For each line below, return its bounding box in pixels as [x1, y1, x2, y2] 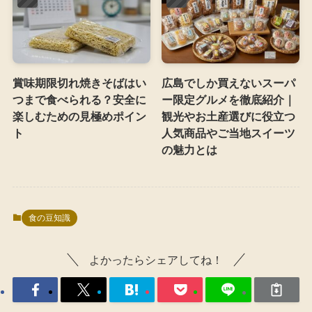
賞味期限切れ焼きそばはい [12, 77, 146, 90]
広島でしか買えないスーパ [162, 77, 296, 90]
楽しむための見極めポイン [12, 110, 146, 123]
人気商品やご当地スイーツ [162, 127, 296, 140]
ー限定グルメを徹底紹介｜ [162, 93, 296, 107]
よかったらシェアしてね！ [89, 253, 223, 267]
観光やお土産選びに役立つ [162, 110, 296, 123]
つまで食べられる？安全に [12, 93, 146, 107]
